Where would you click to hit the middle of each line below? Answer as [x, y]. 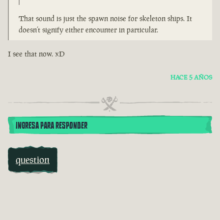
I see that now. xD [36, 54]
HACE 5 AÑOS [191, 78]
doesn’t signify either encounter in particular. [88, 30]
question [33, 160]
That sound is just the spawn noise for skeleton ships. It [105, 19]
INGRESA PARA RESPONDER [52, 126]
